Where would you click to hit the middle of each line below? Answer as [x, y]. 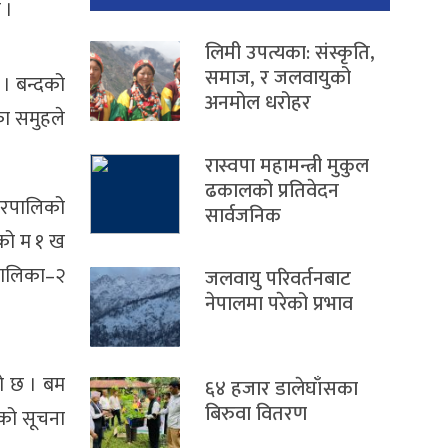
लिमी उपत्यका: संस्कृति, [290, 53]
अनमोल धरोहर [258, 103]
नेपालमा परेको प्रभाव [279, 304]
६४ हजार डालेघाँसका [281, 389]
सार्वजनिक [243, 216]
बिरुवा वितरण [256, 414]
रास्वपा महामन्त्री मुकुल [287, 166]
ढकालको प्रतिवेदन [272, 191]
